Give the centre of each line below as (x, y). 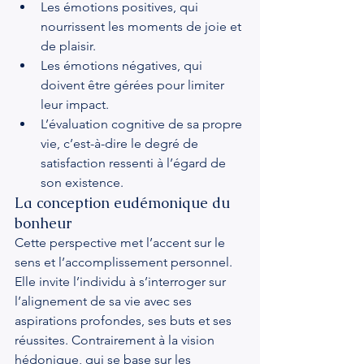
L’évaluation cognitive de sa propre (143, 124)
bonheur (43, 223)
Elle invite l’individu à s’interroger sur (122, 282)
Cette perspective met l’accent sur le (121, 243)
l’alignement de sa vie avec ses (105, 301)
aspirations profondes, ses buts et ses (125, 321)
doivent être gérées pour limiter (134, 85)
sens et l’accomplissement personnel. (125, 262)
